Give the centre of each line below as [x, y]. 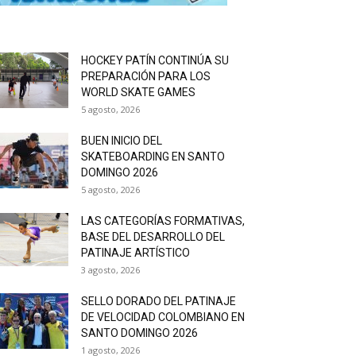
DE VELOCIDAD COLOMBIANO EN [163, 317]
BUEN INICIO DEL [122, 141]
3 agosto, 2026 [110, 270]
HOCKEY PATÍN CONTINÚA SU [155, 60]
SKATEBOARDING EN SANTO [153, 157]
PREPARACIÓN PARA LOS [146, 76]
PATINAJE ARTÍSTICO [135, 253]
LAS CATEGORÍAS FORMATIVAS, [163, 221]
